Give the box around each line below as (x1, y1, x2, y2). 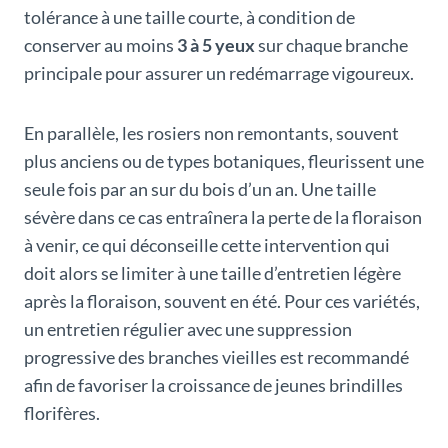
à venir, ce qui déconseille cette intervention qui (24, 234, 390, 257)
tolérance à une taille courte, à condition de (24, 6, 355, 29)
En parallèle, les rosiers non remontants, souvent (24, 122, 399, 145)
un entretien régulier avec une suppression (24, 318, 352, 341)
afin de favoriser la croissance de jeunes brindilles (24, 374, 403, 397)
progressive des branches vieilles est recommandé (24, 346, 409, 369)
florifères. (24, 402, 100, 425)
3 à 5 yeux (177, 34, 255, 57)
